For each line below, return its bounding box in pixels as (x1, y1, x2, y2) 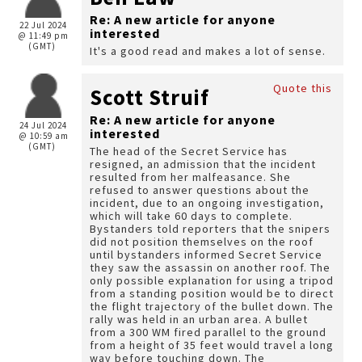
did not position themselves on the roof (90, 234, 314, 249)
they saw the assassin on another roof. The (90, 260, 330, 275)
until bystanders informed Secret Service (90, 247, 322, 262)
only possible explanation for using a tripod (90, 273, 334, 288)
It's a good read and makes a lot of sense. (90, 44, 326, 58)
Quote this (273, 81, 332, 95)
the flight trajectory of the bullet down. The (90, 299, 334, 314)
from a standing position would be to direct (90, 286, 334, 301)
